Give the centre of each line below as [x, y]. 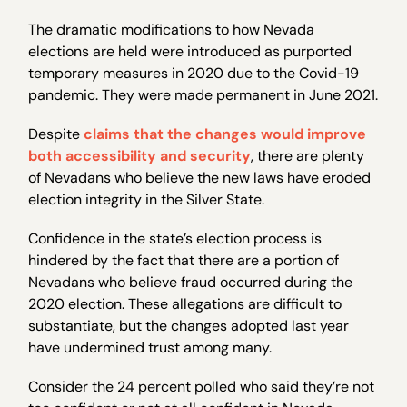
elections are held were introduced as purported [190, 51]
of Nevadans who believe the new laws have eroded [200, 177]
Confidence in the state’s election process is [175, 239]
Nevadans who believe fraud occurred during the [191, 283]
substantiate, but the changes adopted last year [189, 326]
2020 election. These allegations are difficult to [185, 304]
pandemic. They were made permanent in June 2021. [203, 94]
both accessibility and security [140, 155]
